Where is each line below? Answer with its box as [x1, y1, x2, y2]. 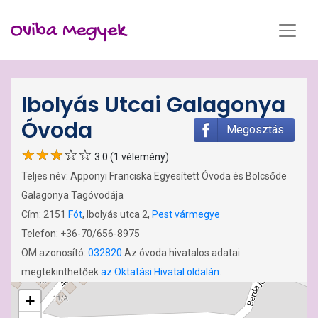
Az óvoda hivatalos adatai [122, 247, 240, 258]
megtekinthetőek [21, 266, 101, 278]
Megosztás [226, 123, 284, 136]
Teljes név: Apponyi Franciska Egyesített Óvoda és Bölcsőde [21, 170, 287, 182]
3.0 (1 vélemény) [92, 151, 169, 163]
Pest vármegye [152, 209, 220, 220]
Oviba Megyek [11, 19, 126, 43]
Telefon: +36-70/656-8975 [21, 228, 140, 239]
